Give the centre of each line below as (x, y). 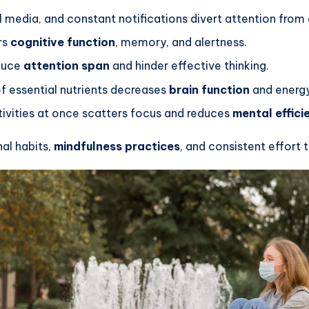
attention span (67, 66)
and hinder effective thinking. (189, 66)
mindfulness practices (117, 147)
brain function (209, 89)
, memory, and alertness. (181, 42)
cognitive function (63, 42)
